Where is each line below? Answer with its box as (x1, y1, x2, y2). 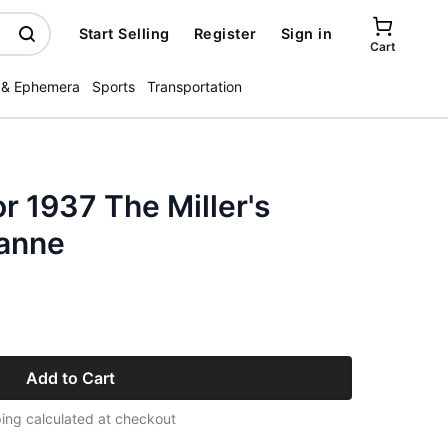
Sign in (280, 25, 332, 42)
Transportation (147, 78, 242, 95)
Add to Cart (25, 368, 115, 388)
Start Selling (78, 25, 170, 42)
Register (193, 25, 257, 42)
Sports (92, 78, 135, 95)
